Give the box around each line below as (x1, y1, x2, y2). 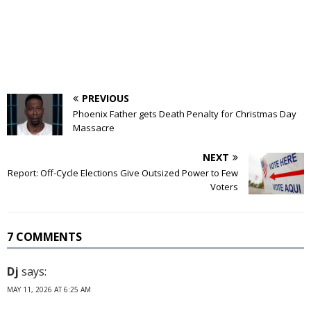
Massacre (73, 121, 115, 134)
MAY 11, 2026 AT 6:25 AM (7, 284, 91, 294)
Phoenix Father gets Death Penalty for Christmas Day (73, 107, 296, 120)
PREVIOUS (82, 91, 129, 105)
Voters (210, 180, 238, 193)
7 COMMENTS (7, 228, 82, 244)
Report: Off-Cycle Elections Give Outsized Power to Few (8, 166, 238, 179)
